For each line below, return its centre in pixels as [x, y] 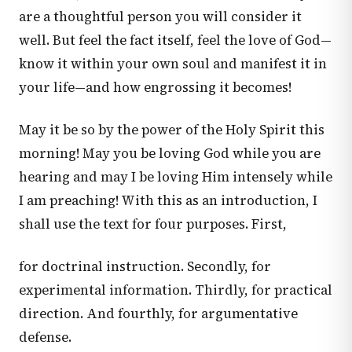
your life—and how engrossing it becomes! [155, 88]
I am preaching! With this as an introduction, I [168, 201]
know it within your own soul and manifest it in [173, 64]
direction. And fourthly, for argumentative [158, 314]
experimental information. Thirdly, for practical [176, 290]
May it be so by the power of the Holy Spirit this [172, 130]
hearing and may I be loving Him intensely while [176, 177]
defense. [45, 337]
